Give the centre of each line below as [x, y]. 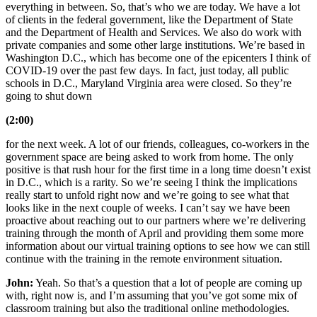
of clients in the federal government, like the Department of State [149, 20]
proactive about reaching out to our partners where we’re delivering [156, 221]
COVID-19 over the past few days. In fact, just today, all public [147, 71]
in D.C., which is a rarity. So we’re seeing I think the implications [151, 183]
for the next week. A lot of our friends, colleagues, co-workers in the [157, 144]
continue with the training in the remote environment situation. [144, 259]
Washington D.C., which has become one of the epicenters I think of [158, 58]
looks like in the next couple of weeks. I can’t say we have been [148, 208]
